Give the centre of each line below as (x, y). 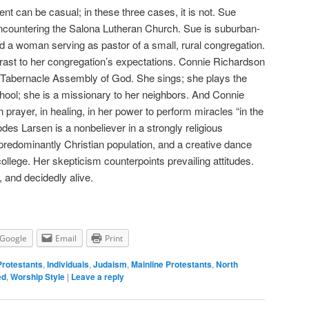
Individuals (68, 264)
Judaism (110, 264)
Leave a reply (98, 276)
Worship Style (38, 276)
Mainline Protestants (171, 264)
